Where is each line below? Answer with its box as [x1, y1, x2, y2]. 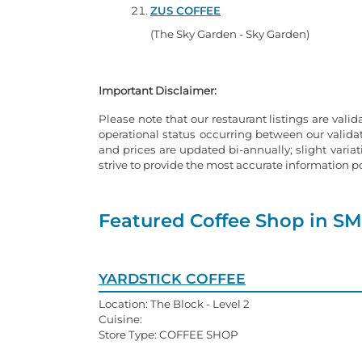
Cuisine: [99, 312, 142, 326]
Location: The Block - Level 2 [99, 297, 250, 310]
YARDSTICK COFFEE [99, 269, 246, 287]
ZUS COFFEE [150, 3, 221, 17]
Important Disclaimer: [99, 83, 217, 97]
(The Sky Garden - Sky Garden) [150, 27, 309, 40]
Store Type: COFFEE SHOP [99, 327, 238, 341]
